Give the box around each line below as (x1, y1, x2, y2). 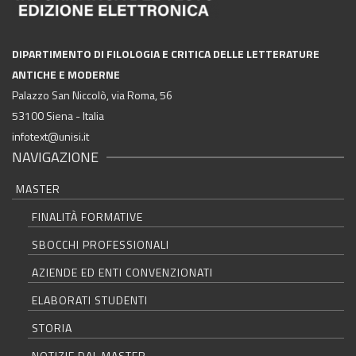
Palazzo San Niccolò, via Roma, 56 (12, 86, 172, 103)
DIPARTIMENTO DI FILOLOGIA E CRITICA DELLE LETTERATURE (12, 44, 319, 62)
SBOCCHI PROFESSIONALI (32, 235, 169, 253)
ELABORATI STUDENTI (32, 291, 148, 308)
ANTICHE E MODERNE (12, 65, 120, 83)
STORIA (32, 319, 72, 336)
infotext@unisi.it (12, 127, 89, 145)
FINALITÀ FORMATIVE (32, 207, 143, 225)
